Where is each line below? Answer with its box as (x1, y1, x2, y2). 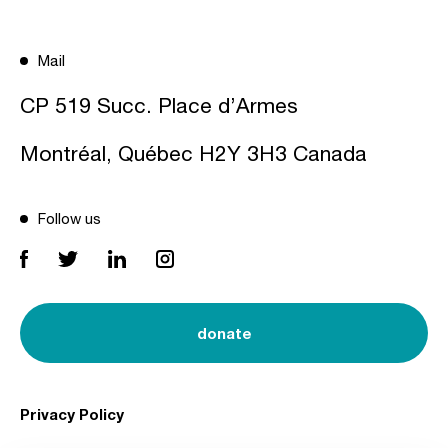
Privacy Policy (20, 405, 124, 424)
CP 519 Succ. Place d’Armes (20, 93, 304, 118)
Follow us (38, 210, 101, 228)
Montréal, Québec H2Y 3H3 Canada (20, 141, 367, 166)
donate (196, 323, 252, 342)
